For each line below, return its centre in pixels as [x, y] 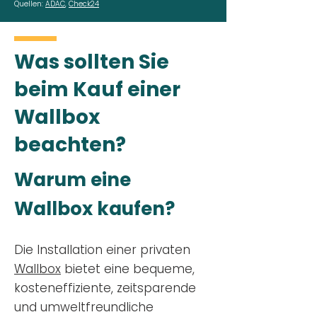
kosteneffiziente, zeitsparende [105, 288]
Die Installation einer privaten [102, 250]
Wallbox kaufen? [94, 209]
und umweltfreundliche [84, 307]
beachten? [70, 145]
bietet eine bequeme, [128, 269]
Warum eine [73, 180]
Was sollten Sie [92, 62]
